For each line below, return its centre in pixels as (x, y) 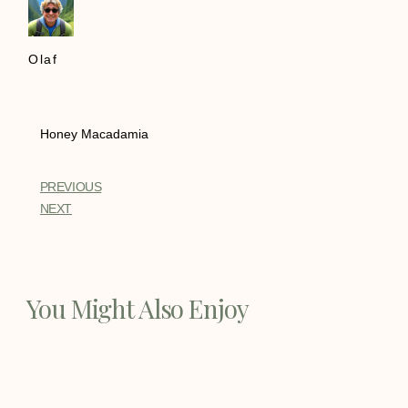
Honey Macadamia (94, 134)
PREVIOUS (71, 186)
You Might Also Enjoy (138, 308)
